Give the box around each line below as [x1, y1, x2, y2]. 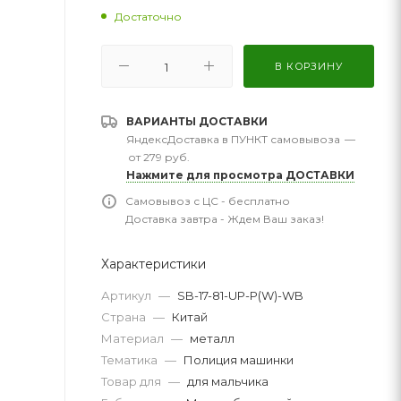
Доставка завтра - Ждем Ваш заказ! [125, 211, 324, 226]
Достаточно [115, 9, 182, 23]
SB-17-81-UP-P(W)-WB [177, 287, 303, 303]
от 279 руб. [128, 149, 190, 164]
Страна [101, 309, 149, 324]
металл [190, 330, 235, 346]
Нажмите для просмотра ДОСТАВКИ [126, 167, 354, 182]
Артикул [101, 287, 154, 303]
